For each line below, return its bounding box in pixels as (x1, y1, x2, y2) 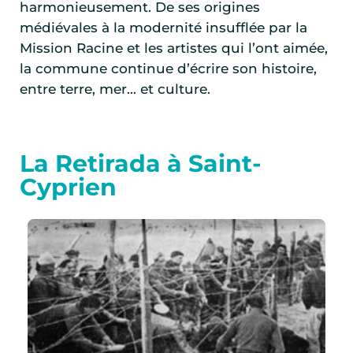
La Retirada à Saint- (20, 148, 262, 178)
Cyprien (20, 172, 117, 202)
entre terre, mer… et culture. (20, 81, 210, 98)
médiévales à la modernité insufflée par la (20, 20, 307, 36)
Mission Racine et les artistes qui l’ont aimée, (20, 40, 328, 57)
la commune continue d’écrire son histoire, (20, 61, 317, 77)
